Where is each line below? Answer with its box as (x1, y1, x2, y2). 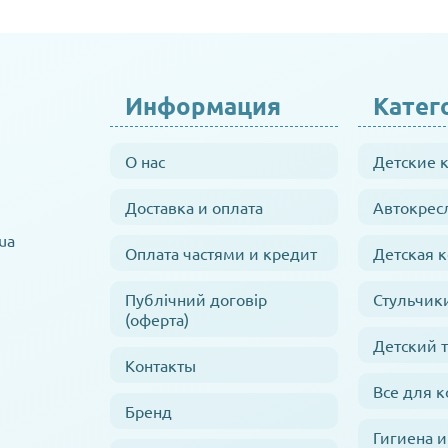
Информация (125, 90, 281, 121)
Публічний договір (125, 289, 267, 309)
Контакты (125, 355, 196, 375)
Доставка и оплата (125, 197, 263, 217)
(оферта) (125, 309, 189, 329)
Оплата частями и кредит (125, 243, 317, 263)
